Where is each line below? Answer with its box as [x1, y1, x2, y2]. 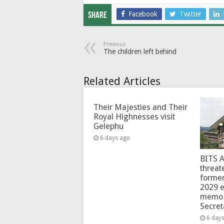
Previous [103, 40, 126, 47]
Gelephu [93, 121, 123, 131]
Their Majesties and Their [93, 102, 187, 112]
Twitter [179, 9, 201, 18]
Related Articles [83, 74, 160, 87]
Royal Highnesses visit [93, 111, 175, 121]
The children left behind [103, 47, 176, 55]
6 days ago [100, 134, 130, 141]
